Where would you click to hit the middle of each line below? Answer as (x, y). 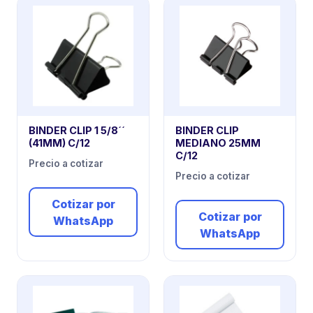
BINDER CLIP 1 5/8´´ (77, 130)
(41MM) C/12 (59, 143)
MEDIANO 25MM (218, 143)
